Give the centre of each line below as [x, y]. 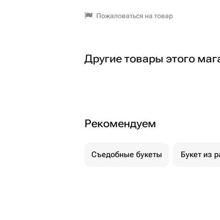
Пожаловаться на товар [135, 16]
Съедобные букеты [127, 154]
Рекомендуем [120, 124]
